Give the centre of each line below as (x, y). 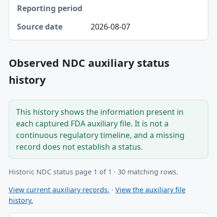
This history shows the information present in (100, 112)
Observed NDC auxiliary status (89, 63)
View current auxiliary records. (59, 189)
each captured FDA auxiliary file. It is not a (92, 124)
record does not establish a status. (79, 147)
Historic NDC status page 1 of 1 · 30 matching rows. (93, 172)
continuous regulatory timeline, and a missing (100, 135)
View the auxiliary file (150, 189)
